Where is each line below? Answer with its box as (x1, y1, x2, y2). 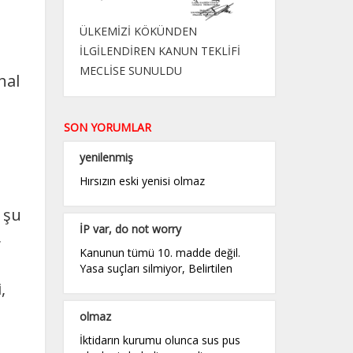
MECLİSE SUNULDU (79, 62, 182, 78)
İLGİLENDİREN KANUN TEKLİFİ (79, 43, 240, 58)
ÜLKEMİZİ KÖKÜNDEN (79, 23, 197, 39)
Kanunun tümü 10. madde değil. (79, 244, 240, 260)
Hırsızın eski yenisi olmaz (79, 173, 205, 188)
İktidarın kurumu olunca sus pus (79, 332, 240, 347)
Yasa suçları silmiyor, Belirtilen (79, 260, 232, 276)
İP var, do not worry (79, 221, 181, 236)
